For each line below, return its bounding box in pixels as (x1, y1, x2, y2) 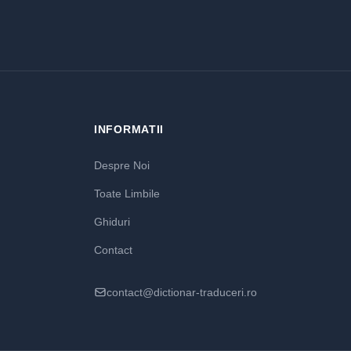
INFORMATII (94, 123, 164, 136)
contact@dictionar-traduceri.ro (107, 286, 257, 299)
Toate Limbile (94, 187, 160, 200)
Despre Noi (94, 159, 150, 172)
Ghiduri (94, 215, 130, 228)
